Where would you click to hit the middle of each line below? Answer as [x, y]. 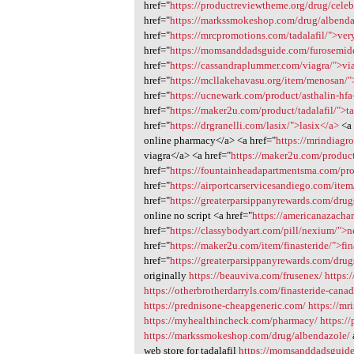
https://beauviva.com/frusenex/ [256, 276]
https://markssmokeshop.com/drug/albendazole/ [247, 336]
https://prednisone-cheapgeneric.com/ [225, 306]
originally [167, 276]
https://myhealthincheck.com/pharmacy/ [231, 321]
